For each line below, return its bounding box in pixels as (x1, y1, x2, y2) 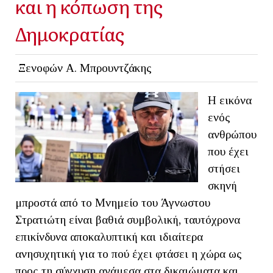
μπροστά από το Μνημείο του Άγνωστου (15, 196, 210, 209)
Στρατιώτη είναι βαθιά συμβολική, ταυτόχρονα (15, 213, 240, 226)
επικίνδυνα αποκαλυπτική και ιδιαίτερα (15, 230, 203, 243)
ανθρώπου (208, 127, 257, 141)
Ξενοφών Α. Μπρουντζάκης (18, 61, 152, 74)
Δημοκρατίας (15, 19, 124, 47)
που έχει (208, 144, 249, 158)
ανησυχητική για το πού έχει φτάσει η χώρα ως (15, 247, 242, 260)
